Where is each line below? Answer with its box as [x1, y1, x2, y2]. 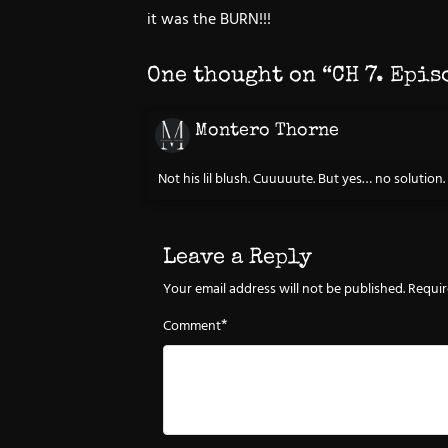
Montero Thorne [195, 122, 339, 140]
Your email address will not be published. [163, 278, 405, 302]
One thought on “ [147, 66, 332, 88]
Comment [163, 315, 221, 339]
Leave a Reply [163, 248, 312, 271]
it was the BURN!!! [147, 7, 271, 33]
